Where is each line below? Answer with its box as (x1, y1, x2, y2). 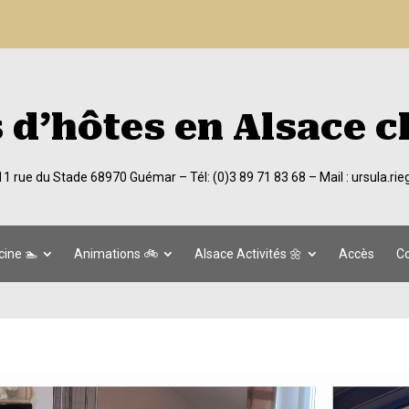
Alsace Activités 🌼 (194, 246, 302, 262)
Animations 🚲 (74, 246, 158, 262)
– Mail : (306, 170, 351, 185)
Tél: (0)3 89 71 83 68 (190, 170, 306, 185)
